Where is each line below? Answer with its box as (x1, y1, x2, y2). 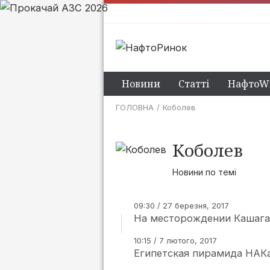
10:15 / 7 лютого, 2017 (134, 236, 217, 245)
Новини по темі (172, 167, 236, 177)
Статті (178, 77, 210, 90)
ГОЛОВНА (116, 102, 154, 112)
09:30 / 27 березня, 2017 (134, 201, 229, 210)
